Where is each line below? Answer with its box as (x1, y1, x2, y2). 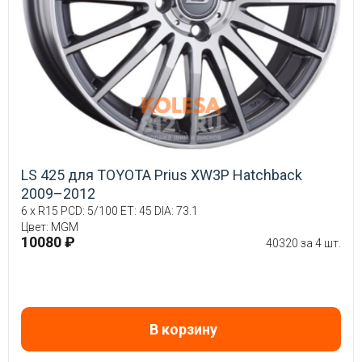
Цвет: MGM (21, 221, 78, 234)
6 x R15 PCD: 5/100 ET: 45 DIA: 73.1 (21, 204, 198, 218)
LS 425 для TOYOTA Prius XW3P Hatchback (21, 166, 302, 184)
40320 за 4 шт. (266, 237, 341, 250)
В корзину (149, 321, 217, 339)
